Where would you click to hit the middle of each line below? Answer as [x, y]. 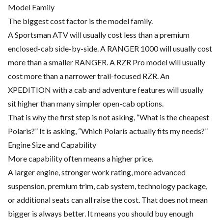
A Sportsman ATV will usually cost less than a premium [99, 35]
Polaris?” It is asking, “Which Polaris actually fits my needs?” [108, 131]
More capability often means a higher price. [81, 159]
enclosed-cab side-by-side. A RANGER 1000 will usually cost [110, 49]
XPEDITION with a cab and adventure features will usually [106, 90]
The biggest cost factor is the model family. [80, 21]
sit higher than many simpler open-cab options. [86, 104]
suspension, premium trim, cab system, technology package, [108, 186]
